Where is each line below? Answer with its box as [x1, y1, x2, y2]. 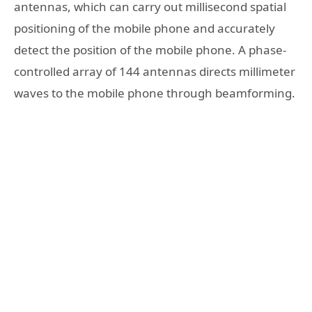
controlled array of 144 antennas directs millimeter [14, 63, 295, 80]
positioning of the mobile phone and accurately [14, 20, 275, 37]
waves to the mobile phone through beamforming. [14, 85, 295, 102]
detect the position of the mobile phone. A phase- [14, 42, 286, 58]
